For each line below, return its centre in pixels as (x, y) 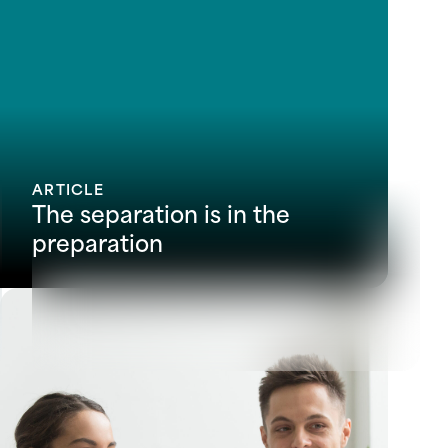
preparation (97, 240)
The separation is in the (161, 211)
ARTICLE (68, 188)
